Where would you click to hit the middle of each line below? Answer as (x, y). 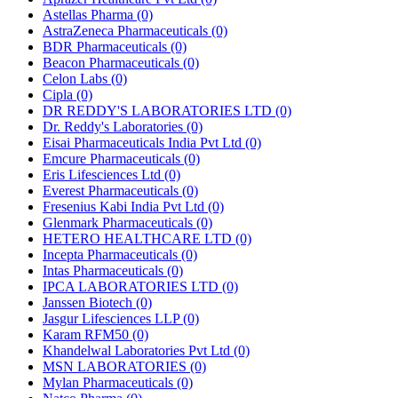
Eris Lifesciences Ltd (103, 174)
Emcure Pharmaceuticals (113, 158)
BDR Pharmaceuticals (107, 46)
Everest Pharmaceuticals (112, 190)
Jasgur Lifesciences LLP (113, 318)
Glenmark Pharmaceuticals (119, 222)
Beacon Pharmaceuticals (113, 62)
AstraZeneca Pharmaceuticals (127, 30)
